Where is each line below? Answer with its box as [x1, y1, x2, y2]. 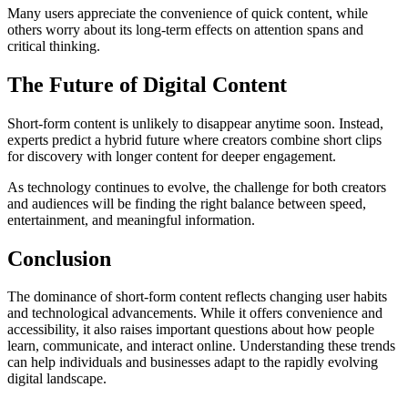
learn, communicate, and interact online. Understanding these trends [7, 338, 395, 354]
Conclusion [7, 246, 111, 270]
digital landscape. [7, 371, 107, 387]
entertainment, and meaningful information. [7, 211, 255, 228]
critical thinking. [7, 37, 100, 54]
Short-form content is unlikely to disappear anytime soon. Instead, [7, 115, 383, 131]
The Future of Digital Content [7, 72, 287, 97]
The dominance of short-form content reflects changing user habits [7, 289, 387, 305]
